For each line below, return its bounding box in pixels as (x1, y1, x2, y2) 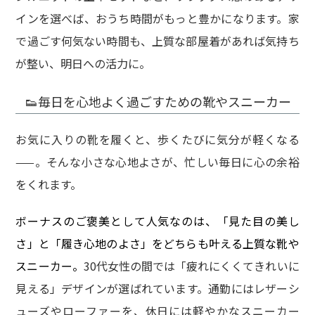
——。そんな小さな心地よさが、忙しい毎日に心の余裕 (15, 153, 300, 171)
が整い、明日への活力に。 (15, 54, 151, 72)
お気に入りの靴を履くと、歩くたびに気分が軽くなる (15, 131, 300, 148)
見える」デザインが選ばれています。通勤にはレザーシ (15, 280, 300, 297)
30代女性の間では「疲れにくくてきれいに (83, 257, 300, 275)
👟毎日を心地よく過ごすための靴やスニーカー (25, 91, 291, 110)
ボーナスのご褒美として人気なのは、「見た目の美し (15, 212, 300, 230)
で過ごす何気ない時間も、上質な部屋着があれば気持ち (15, 32, 300, 49)
